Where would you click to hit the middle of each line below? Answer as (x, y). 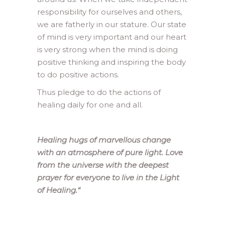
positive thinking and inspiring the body (111, 62)
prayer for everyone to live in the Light (108, 178)
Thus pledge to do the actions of (99, 92)
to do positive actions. (78, 75)
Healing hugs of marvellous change (104, 140)
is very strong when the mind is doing (107, 50)
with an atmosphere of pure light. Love (110, 153)
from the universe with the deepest (103, 165)
